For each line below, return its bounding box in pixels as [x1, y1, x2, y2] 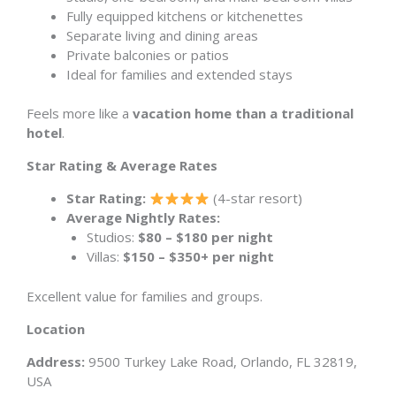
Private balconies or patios [66, 45, 229, 64]
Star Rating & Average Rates [27, 156, 217, 174]
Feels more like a [27, 104, 133, 122]
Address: [27, 352, 85, 370]
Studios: [86, 228, 138, 246]
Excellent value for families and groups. [27, 286, 263, 305]
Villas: [86, 247, 123, 265]
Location [27, 319, 85, 338]
